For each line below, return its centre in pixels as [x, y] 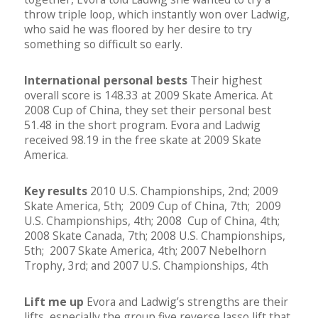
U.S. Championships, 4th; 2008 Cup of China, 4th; [153, 221]
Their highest [226, 81]
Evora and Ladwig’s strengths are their [187, 302]
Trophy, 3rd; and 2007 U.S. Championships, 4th [146, 266]
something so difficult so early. [103, 44]
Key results [57, 191]
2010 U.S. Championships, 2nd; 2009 [184, 191]
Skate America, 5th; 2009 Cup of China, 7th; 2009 [153, 206]
